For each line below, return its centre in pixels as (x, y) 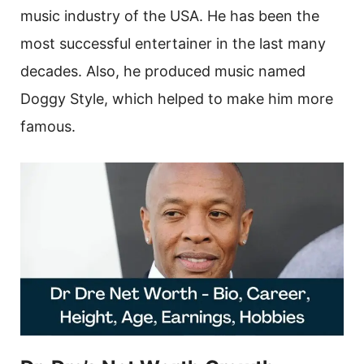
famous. (48, 127)
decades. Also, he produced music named (163, 71)
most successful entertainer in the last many (173, 44)
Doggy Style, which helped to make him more (177, 99)
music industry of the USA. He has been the (170, 16)
